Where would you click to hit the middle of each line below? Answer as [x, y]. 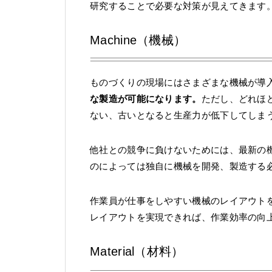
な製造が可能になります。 [146, 99]
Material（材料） [137, 252]
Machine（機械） [138, 40]
